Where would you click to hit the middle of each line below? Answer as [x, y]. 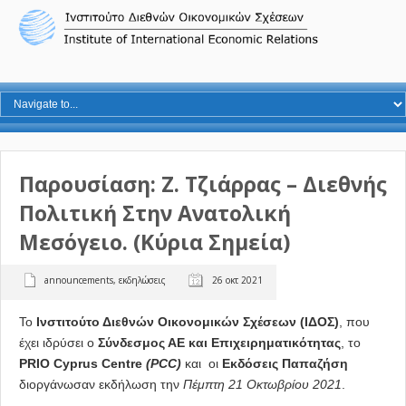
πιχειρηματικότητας [280, 342]
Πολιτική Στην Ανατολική [155, 213]
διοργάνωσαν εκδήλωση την [101, 384]
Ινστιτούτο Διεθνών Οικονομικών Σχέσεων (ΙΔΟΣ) [188, 321]
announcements [79, 280]
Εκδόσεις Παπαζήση [285, 363]
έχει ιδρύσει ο [58, 342]
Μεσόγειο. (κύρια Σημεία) [155, 242]
